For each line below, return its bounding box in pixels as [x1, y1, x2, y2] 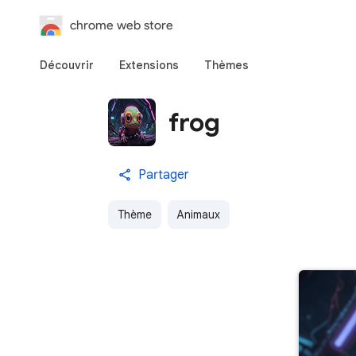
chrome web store [70, 17, 173, 33]
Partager [138, 167, 189, 183]
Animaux [177, 207, 220, 222]
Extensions [119, 58, 179, 72]
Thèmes [204, 58, 249, 72]
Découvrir [40, 58, 94, 72]
